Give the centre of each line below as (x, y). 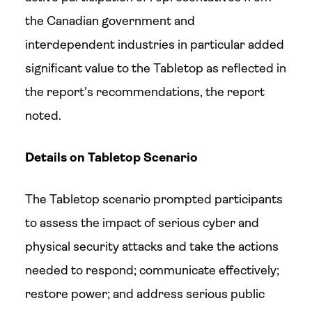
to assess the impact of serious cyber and (142, 223)
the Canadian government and (110, 21)
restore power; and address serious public (145, 294)
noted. (43, 116)
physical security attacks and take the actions (151, 247)
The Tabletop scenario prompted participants (154, 199)
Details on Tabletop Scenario (111, 157)
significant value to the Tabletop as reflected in (155, 68)
